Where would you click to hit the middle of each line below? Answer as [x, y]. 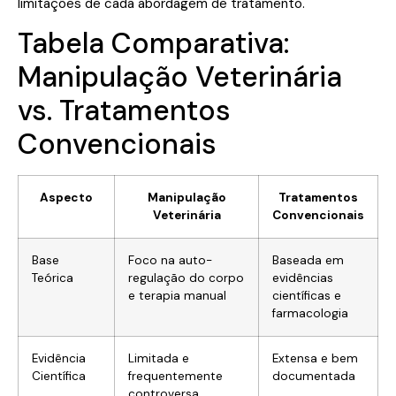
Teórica [53, 278]
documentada [314, 376]
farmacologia [310, 313]
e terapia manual [177, 295]
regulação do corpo [186, 278]
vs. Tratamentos [124, 110]
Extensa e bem [315, 358]
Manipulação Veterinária [180, 76]
